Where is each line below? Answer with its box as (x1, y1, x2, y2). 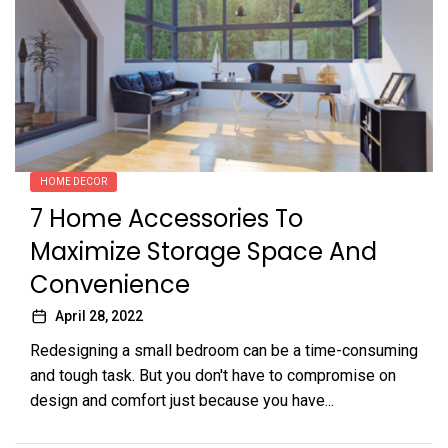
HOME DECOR (40, 176, 107, 188)
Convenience (30, 268, 190, 302)
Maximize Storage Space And (30, 235, 377, 269)
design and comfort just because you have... (30, 391, 334, 411)
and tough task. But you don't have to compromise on (30, 366, 396, 386)
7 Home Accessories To (30, 202, 303, 236)
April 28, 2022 (55, 308, 143, 325)
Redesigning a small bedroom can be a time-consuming (30, 341, 418, 361)
